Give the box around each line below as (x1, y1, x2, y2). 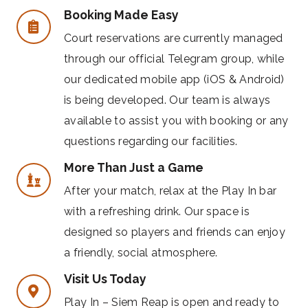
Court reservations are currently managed (64, 31, 283, 45)
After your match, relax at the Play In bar (64, 184, 277, 197)
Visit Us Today (64, 272, 146, 287)
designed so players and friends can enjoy (64, 225, 286, 239)
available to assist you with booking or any (64, 113, 289, 127)
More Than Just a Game (64, 160, 203, 175)
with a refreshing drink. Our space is (64, 204, 250, 218)
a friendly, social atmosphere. (64, 245, 218, 259)
